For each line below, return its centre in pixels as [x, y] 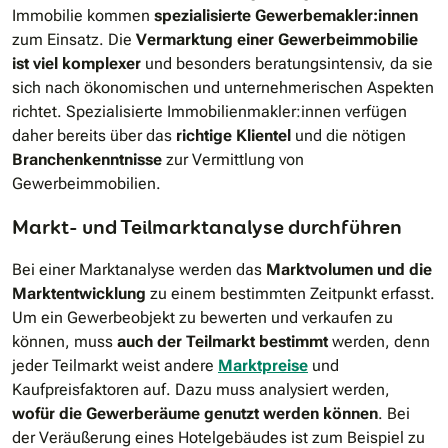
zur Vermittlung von [233, 160]
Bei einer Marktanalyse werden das [139, 270]
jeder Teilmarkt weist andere [115, 366]
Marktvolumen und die [349, 270]
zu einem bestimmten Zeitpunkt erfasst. [290, 294]
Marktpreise [263, 366]
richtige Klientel [233, 136]
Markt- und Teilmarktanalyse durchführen [207, 227]
